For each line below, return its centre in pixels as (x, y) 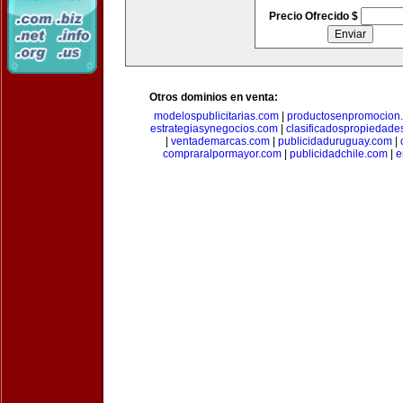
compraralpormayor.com (222, 154)
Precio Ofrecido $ (314, 16)
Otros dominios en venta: (214, 97)
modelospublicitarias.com (216, 116)
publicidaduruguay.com (335, 141)
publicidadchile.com (338, 154)
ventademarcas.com (220, 141)
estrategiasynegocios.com (214, 129)
